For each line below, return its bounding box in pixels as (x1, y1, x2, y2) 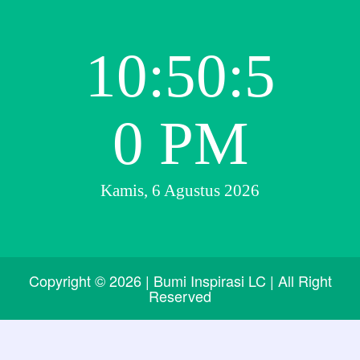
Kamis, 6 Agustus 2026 (100, 181, 260, 199)
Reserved (149, 285, 211, 306)
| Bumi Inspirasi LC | (145, 270, 274, 291)
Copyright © (28, 270, 109, 291)
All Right (273, 270, 332, 291)
